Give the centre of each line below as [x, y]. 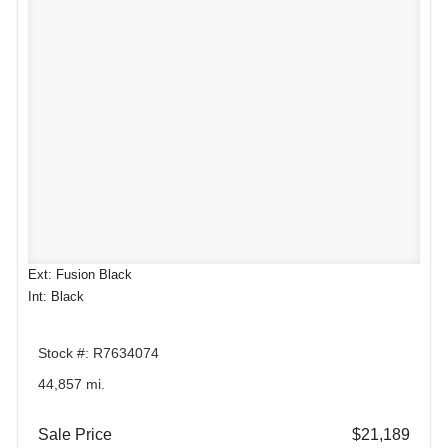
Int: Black [56, 296]
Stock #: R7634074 [98, 352]
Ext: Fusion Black [80, 274]
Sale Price [75, 434]
